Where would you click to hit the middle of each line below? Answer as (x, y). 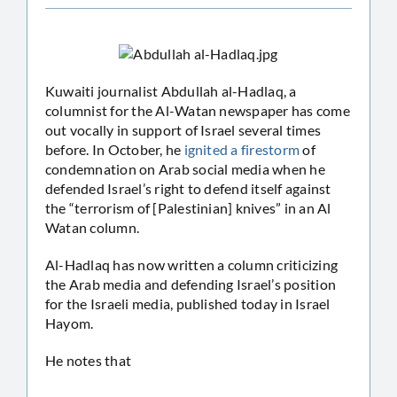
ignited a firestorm (242, 149)
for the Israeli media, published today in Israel (188, 303)
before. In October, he (115, 149)
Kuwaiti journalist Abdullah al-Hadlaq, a (171, 90)
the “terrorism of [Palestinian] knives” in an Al (188, 207)
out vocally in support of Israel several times (183, 129)
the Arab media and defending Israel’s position (191, 284)
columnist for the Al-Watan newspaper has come (198, 110)
